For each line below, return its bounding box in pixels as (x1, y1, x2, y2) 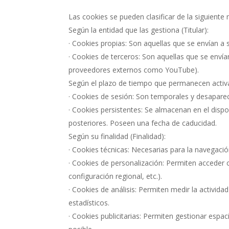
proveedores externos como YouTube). (68, 65, 199, 75)
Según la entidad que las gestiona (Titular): (68, 25, 209, 35)
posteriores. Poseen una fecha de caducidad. (68, 118, 217, 128)
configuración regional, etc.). (68, 171, 163, 181)
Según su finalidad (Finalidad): (68, 131, 166, 141)
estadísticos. (68, 198, 110, 208)
